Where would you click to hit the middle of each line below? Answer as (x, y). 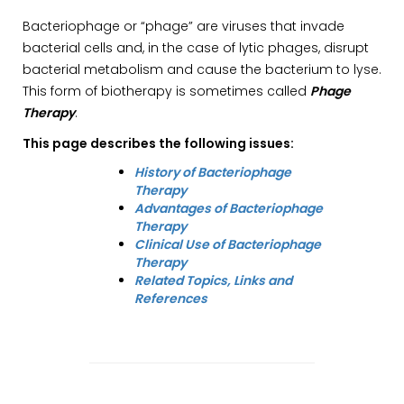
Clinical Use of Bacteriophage (228, 244)
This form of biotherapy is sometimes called (166, 91)
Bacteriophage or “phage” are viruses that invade (184, 26)
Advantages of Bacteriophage (229, 208)
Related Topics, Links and (213, 280)
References (171, 298)
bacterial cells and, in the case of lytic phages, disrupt (196, 48)
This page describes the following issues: (158, 143)
